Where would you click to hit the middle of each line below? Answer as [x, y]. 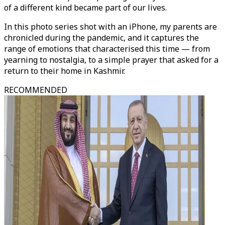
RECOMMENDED [36, 90]
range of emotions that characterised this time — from [107, 49]
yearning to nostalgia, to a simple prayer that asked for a [111, 60]
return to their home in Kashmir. [65, 71]
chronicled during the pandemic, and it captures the [101, 38]
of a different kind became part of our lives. [85, 8]
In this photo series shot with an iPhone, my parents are [110, 27]
